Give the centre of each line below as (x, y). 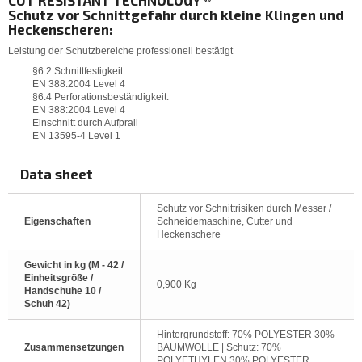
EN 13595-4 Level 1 (76, 136)
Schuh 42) (47, 303)
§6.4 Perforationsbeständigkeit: (102, 97)
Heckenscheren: (61, 29)
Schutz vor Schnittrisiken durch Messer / (244, 208)
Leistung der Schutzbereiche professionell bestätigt (120, 51)
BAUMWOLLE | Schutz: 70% (219, 347)
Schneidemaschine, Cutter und (225, 221)
